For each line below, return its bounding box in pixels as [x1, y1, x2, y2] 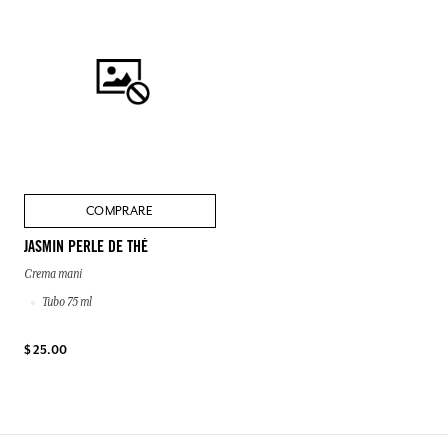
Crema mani [24, 266, 82, 281]
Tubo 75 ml [42, 294, 92, 309]
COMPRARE [86, 202, 154, 219]
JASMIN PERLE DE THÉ [24, 239, 148, 256]
